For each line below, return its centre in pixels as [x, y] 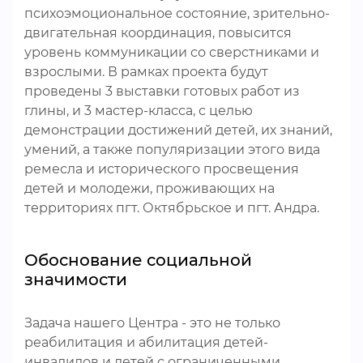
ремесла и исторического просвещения [162, 169]
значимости [76, 280]
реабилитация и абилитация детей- [146, 342]
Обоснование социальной [138, 260]
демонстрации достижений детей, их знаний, [178, 130]
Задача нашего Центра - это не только [152, 323]
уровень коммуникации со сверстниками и [172, 52]
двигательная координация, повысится [158, 33]
